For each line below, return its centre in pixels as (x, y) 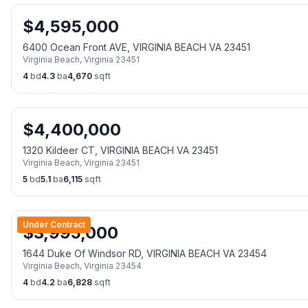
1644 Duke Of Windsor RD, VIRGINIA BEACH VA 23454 (145, 253)
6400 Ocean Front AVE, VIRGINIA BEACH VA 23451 (136, 47)
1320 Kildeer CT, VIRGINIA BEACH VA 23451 (120, 150)
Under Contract (54, 224)
